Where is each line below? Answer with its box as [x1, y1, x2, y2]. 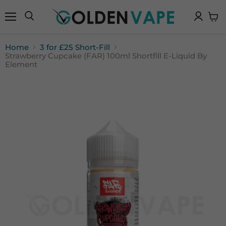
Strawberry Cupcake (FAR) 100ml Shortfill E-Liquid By [5, 50, 207, 61]
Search [29, 20, 51, 29]
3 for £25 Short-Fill [40, 42, 110, 52]
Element [5, 59, 37, 69]
